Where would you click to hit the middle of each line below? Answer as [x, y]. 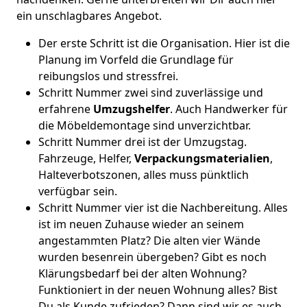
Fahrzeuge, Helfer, [86, 158]
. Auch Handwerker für [229, 109]
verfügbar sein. [78, 191]
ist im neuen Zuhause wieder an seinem [141, 224]
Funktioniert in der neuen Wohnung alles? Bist [158, 290]
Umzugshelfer [132, 109]
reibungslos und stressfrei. [108, 76]
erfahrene [66, 109]
